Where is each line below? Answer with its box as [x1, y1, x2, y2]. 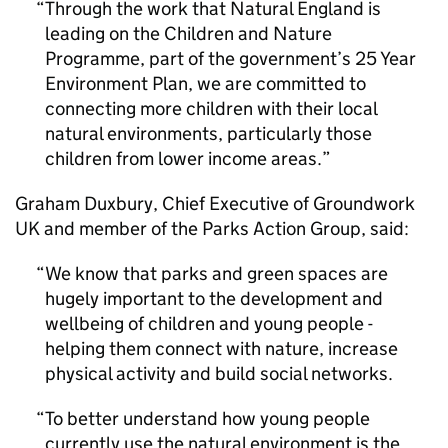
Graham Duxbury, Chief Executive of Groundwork [15, 192, 415, 215]
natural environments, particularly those [45, 122, 372, 145]
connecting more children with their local [45, 97, 377, 120]
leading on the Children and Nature [45, 22, 332, 45]
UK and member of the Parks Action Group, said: [15, 217, 409, 240]
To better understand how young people [45, 407, 370, 430]
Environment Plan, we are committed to [45, 72, 366, 95]
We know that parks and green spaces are [45, 262, 388, 285]
